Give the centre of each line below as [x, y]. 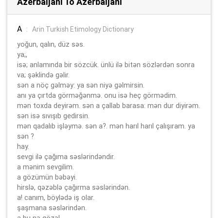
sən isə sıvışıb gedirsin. [53, 116]
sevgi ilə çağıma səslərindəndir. [66, 156]
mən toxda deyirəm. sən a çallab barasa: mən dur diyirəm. [109, 105]
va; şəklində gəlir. [43, 75]
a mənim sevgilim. [45, 167]
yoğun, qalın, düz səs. [51, 44]
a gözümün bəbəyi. [47, 177]
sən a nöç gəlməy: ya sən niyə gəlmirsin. [81, 85]
